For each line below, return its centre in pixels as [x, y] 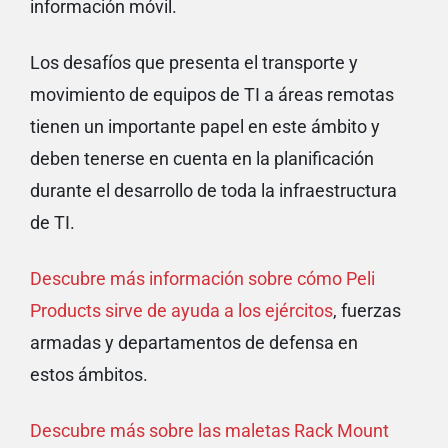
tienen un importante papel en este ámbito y [205, 127]
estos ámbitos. [89, 375]
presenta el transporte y [263, 63]
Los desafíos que [99, 63]
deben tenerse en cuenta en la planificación [202, 159]
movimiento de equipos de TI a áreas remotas [212, 95]
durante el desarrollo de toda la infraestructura [213, 191]
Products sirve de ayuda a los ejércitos [181, 311]
